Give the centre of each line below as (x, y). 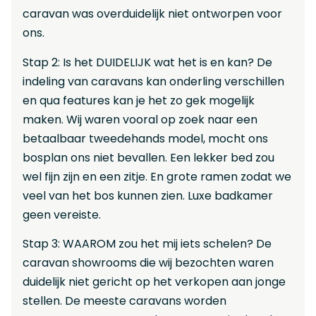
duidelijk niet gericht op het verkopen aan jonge (154, 282)
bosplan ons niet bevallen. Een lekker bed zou (148, 157)
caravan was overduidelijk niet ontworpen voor (152, 14)
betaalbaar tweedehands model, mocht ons (145, 138)
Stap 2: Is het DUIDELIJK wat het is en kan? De (147, 62)
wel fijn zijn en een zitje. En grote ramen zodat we (157, 176)
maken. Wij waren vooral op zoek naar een (140, 119)
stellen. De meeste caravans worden (124, 301)
